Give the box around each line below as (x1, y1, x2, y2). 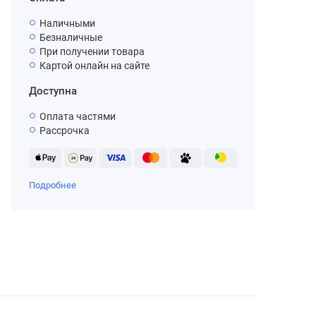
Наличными (39, 18, 95, 29)
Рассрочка (39, 125, 90, 136)
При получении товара (39, 46, 145, 57)
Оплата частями (39, 111, 116, 122)
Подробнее (29, 180, 76, 190)
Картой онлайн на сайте (39, 60, 150, 71)
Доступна (29, 85, 77, 97)
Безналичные (39, 32, 102, 43)
